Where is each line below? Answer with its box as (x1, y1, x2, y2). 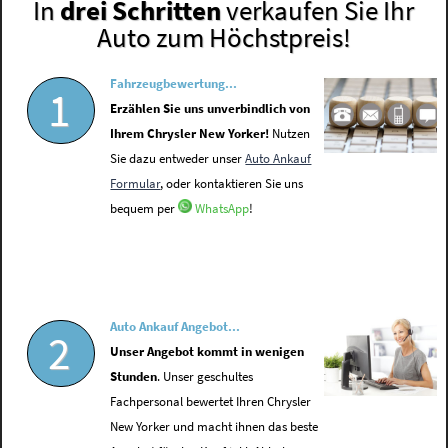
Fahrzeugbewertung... (110, 76, 238, 92)
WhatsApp (195, 201, 250, 217)
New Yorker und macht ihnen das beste (110, 419, 319, 435)
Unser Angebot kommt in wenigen (110, 344, 305, 360)
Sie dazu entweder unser (110, 151, 246, 167)
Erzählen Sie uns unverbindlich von (110, 101, 311, 117)
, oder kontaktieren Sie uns (160, 176, 304, 192)
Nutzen (269, 126, 311, 142)
